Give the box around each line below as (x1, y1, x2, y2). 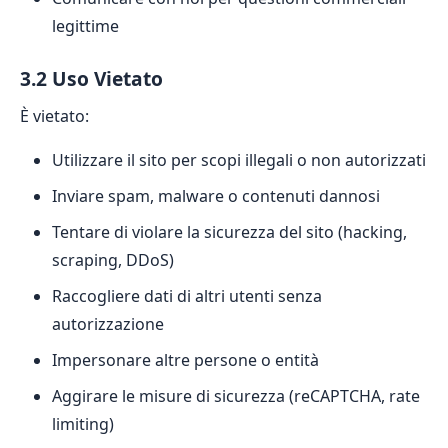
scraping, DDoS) (52, 249, 174, 271)
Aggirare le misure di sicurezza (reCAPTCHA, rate (52, 385, 420, 407)
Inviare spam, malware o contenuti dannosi (52, 185, 380, 207)
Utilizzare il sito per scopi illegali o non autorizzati (52, 149, 426, 171)
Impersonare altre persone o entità (52, 349, 319, 371)
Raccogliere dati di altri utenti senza (52, 285, 322, 307)
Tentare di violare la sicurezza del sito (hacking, (52, 221, 407, 243)
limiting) (52, 413, 114, 435)
